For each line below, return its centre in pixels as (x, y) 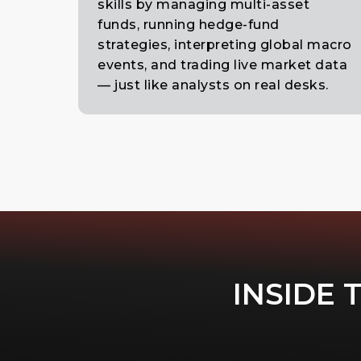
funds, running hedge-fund (189, 25)
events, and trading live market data (222, 65)
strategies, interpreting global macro (225, 45)
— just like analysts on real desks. (213, 85)
